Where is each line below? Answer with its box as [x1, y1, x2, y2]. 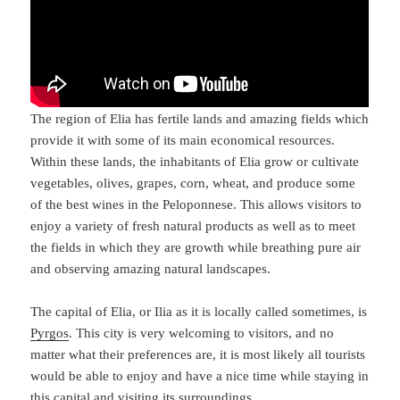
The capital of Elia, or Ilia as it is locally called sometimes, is [30, 304, 368, 319]
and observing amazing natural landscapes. [30, 261, 271, 276]
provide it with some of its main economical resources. [30, 132, 336, 147]
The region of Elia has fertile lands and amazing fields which [30, 111, 370, 126]
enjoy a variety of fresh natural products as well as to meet [30, 218, 356, 233]
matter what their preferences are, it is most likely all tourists [30, 346, 366, 362]
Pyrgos [30, 325, 70, 340]
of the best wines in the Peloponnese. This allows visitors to [30, 196, 362, 212]
